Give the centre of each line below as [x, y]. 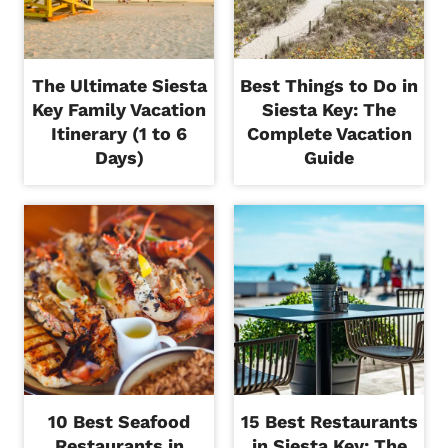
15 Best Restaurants [329, 421]
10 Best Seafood [119, 421]
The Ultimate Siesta [119, 85]
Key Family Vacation [119, 109]
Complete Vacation [329, 133]
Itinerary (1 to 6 [119, 133]
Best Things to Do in [329, 85]
